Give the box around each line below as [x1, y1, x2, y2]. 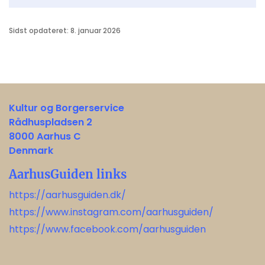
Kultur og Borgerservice [9, 101, 124, 115]
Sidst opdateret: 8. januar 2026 [9, 25, 121, 36]
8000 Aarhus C [9, 130, 81, 144]
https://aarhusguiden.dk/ [9, 188, 126, 202]
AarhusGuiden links [9, 167, 127, 182]
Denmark [9, 144, 53, 158]
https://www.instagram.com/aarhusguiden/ [9, 205, 214, 219]
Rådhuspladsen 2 [9, 115, 92, 130]
